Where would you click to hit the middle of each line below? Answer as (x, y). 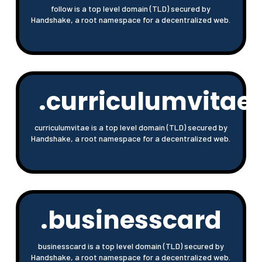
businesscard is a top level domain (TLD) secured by (131, 246)
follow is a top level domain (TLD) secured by (131, 8)
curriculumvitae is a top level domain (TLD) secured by (131, 127)
